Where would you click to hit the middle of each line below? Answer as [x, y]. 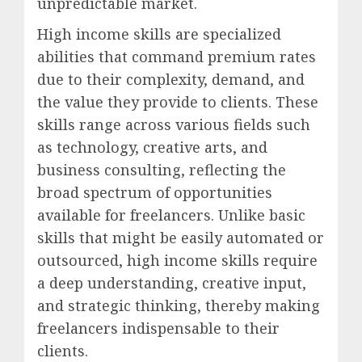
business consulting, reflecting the [162, 170]
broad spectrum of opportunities [155, 193]
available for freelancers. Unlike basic [171, 215]
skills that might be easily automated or [181, 238]
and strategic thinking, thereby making [179, 306]
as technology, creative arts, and [152, 147]
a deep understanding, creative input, [172, 283]
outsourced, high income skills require [177, 261]
